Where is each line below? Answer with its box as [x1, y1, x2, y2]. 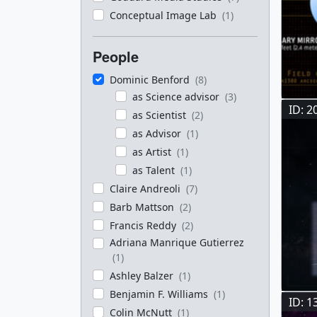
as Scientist [132, 108, 189, 122]
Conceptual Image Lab [110, 8, 219, 22]
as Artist [132, 145, 174, 158]
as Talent [132, 163, 178, 177]
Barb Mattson [110, 200, 177, 214]
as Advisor [132, 127, 184, 140]
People [93, 46, 139, 67]
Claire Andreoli [110, 182, 183, 195]
